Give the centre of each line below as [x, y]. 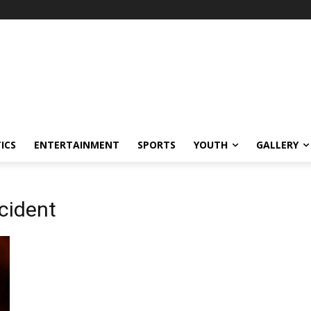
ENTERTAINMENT [77, 145]
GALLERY [277, 145]
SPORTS [157, 145]
